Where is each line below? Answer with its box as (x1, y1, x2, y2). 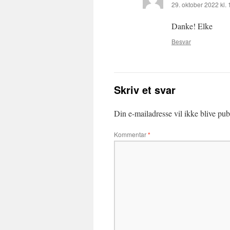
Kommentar (114, 130, 148, 139)
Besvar (171, 37, 191, 46)
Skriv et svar (114, 82, 176, 97)
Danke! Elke (171, 21, 213, 31)
